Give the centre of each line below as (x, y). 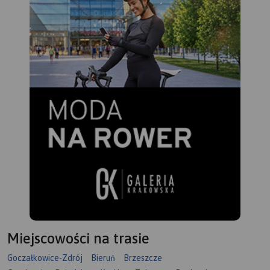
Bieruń (103, 258)
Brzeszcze (143, 258)
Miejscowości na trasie (78, 239)
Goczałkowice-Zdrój (45, 258)
